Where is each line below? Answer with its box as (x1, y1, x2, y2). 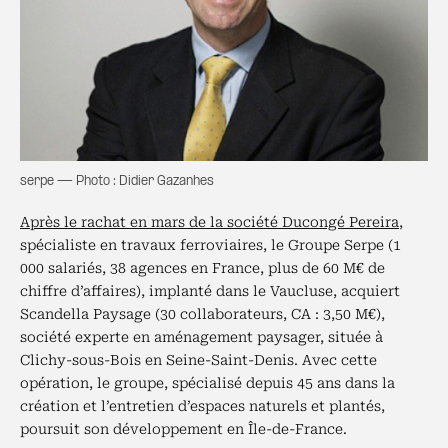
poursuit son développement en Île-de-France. (20, 421, 347, 437)
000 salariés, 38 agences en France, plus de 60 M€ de (20, 260, 385, 276)
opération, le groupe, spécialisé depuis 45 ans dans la (20, 375, 395, 391)
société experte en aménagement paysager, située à (20, 329, 383, 345)
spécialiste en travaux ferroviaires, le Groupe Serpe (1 (20, 237, 401, 253)
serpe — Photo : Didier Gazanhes (20, 175, 214, 188)
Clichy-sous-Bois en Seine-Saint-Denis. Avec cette (20, 352, 377, 368)
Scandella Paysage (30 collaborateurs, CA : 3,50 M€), (20, 306, 385, 322)
